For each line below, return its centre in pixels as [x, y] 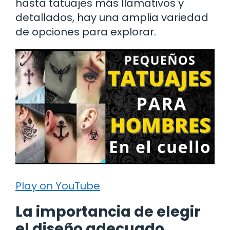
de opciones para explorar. [86, 32]
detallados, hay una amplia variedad [112, 17]
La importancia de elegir [108, 212]
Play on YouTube [58, 186]
